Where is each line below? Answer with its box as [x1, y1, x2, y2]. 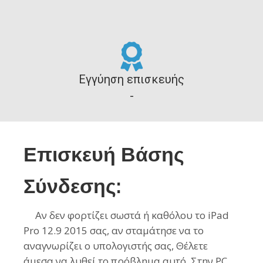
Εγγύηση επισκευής [79, 72, 184, 87]
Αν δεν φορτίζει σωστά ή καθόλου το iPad [23, 208, 229, 222]
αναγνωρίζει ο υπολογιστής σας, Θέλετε [23, 239, 208, 253]
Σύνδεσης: [23, 173, 121, 199]
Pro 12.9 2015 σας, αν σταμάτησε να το [23, 224, 204, 238]
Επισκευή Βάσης [23, 141, 184, 167]
